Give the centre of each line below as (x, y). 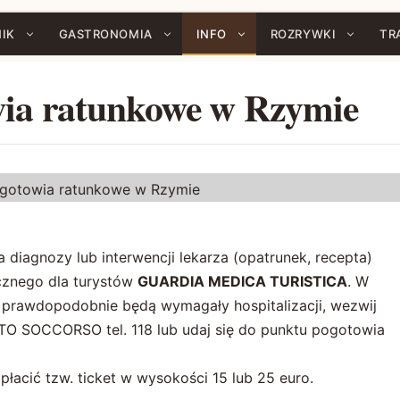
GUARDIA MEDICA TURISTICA (242, 282)
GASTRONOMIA (105, 34)
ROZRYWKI (303, 34)
